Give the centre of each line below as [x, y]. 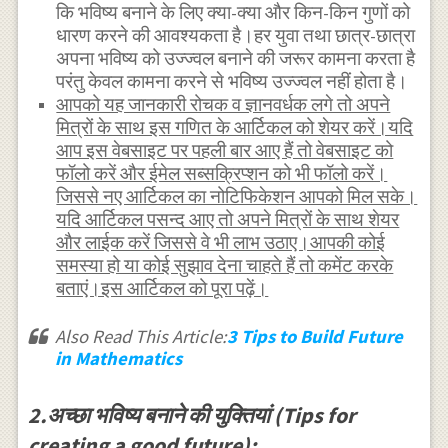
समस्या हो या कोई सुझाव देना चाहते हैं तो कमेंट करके [225, 266]
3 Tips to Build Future [314, 337]
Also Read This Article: [140, 337]
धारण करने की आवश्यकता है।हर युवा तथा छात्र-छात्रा [236, 36]
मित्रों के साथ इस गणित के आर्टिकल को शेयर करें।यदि [235, 128]
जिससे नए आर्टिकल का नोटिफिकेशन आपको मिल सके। [237, 197]
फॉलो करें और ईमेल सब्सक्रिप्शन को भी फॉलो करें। [222, 174]
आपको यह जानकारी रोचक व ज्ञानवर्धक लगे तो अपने [223, 105]
